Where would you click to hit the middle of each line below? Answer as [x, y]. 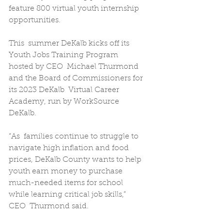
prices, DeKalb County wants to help [76, 160]
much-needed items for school [67, 183]
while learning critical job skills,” [68, 194]
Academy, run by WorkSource [65, 101]
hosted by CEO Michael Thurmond [75, 67]
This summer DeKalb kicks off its [70, 43]
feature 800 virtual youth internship [75, 8]
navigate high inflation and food [71, 148]
